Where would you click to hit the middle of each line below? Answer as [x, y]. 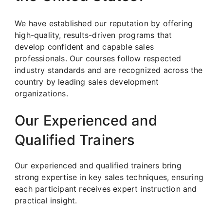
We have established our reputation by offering [104, 24]
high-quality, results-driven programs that [93, 35]
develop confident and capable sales [84, 47]
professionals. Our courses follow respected [98, 59]
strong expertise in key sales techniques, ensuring [109, 177]
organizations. [41, 94]
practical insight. [46, 201]
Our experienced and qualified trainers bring [98, 166]
